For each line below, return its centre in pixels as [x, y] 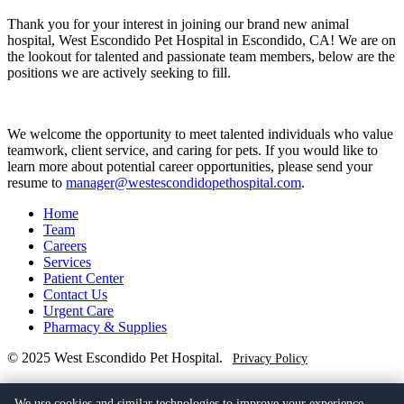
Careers [65, 245]
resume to [37, 182]
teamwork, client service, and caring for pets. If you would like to [193, 150]
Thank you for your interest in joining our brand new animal [178, 23]
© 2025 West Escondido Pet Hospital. [115, 357]
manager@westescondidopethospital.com [184, 182]
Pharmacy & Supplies [105, 326]
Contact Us [75, 294]
